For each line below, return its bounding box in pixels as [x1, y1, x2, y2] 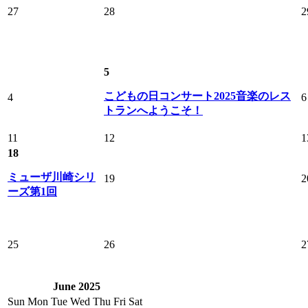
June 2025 [53, 280, 100, 293]
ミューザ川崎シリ [8, 171, 96, 184]
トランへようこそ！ [104, 104, 203, 117]
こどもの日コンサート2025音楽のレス [104, 90, 291, 102]
